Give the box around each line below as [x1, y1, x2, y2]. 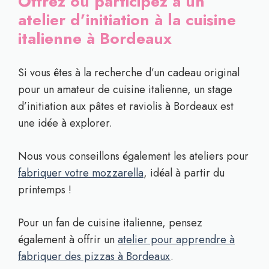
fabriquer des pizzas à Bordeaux [18, 249, 171, 264]
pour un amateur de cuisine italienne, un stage [18, 82, 232, 97]
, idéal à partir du [144, 165, 225, 181]
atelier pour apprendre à [118, 232, 235, 247]
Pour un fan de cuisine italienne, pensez [18, 215, 202, 231]
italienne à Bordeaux [18, 27, 172, 50]
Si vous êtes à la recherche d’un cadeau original [18, 65, 240, 80]
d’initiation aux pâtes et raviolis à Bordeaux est [18, 98, 234, 114]
